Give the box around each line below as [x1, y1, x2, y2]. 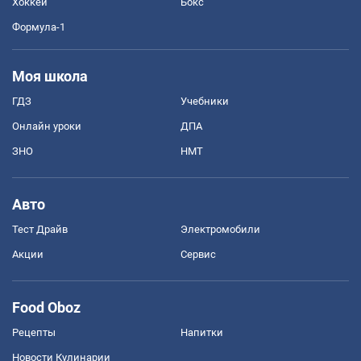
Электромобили [180, 223, 260, 236]
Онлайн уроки [12, 120, 81, 133]
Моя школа [12, 68, 88, 85]
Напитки [180, 326, 223, 339]
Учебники [180, 95, 229, 108]
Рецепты [12, 326, 56, 339]
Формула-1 [12, 21, 65, 34]
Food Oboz [12, 299, 81, 317]
